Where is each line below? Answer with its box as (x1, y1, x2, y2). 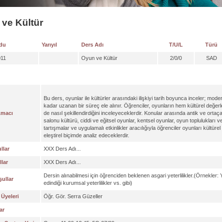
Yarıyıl (42, 42, 57, 48)
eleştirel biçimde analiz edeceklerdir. (44, 132, 129, 138)
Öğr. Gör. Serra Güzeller (44, 193, 103, 199)
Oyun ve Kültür (81, 55, 117, 61)
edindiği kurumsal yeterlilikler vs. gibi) (44, 180, 132, 186)
